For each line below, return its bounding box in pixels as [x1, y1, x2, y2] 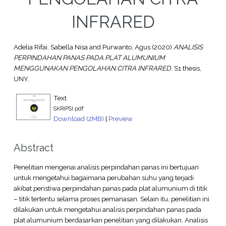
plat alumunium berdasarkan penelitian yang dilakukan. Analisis [13, 215, 208, 224]
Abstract [13, 141, 53, 154]
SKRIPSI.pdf [53, 105, 84, 111]
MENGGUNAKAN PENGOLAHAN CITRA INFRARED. [13, 64, 173, 73]
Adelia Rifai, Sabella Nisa [13, 43, 88, 51]
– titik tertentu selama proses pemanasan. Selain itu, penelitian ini [13, 194, 209, 203]
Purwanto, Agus [102, 43, 150, 51]
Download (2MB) [53, 114, 104, 123]
